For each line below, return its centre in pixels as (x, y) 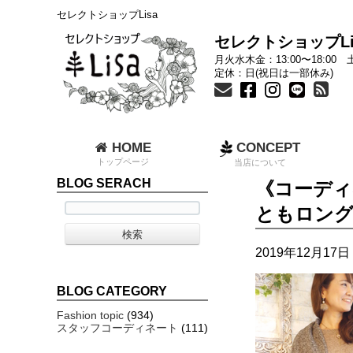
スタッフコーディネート (117, 327)
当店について (260, 162)
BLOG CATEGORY (112, 291)
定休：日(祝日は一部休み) (274, 73)
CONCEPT (266, 148)
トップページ (123, 162)
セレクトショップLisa (107, 15)
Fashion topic (90, 315)
